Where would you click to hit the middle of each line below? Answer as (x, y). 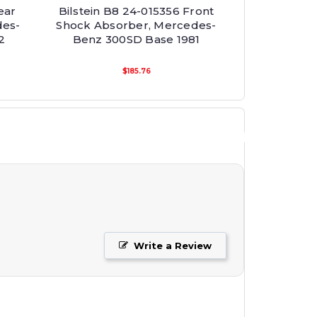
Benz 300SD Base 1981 (136, 40)
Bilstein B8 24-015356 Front (136, 11)
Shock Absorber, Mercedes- (136, 25)
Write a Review (173, 246)
